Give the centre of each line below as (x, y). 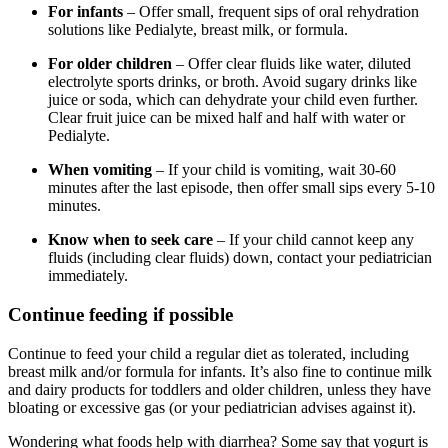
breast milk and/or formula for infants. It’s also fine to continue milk (220, 371)
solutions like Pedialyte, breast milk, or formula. (198, 30)
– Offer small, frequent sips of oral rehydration (271, 12)
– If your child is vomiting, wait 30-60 (274, 170)
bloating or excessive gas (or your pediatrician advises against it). (214, 407)
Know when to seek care (130, 240)
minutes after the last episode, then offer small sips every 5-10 (241, 188)
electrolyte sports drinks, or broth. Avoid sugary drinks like (232, 82)
